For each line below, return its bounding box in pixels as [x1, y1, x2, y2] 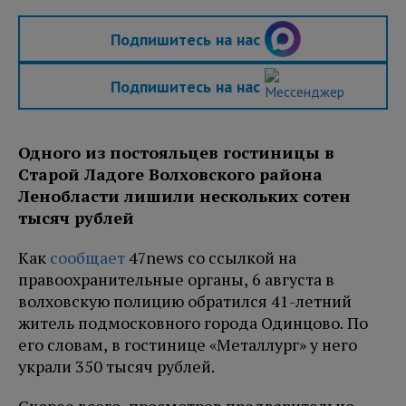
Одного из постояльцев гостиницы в [18, 141, 334, 164]
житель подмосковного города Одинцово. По [18, 312, 368, 334]
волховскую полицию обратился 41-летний [18, 290, 352, 313]
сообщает [50, 246, 125, 269]
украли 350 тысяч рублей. [18, 355, 217, 378]
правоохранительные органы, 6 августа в [18, 268, 334, 291]
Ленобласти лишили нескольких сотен [18, 185, 351, 208]
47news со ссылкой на [125, 246, 296, 269]
